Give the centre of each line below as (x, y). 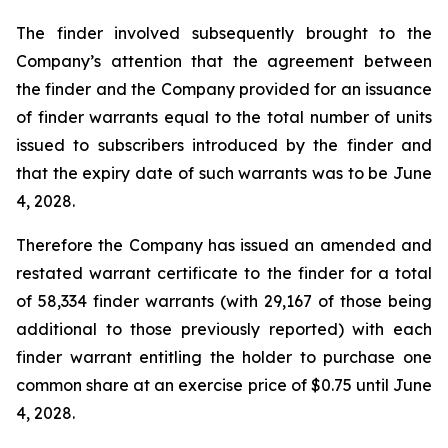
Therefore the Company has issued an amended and (224, 245)
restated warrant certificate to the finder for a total (224, 273)
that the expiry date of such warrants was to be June (224, 173)
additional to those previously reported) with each (224, 329)
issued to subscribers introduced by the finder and (224, 145)
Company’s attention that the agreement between (224, 61)
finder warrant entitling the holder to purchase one (224, 357)
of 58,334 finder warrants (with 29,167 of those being (224, 301)
